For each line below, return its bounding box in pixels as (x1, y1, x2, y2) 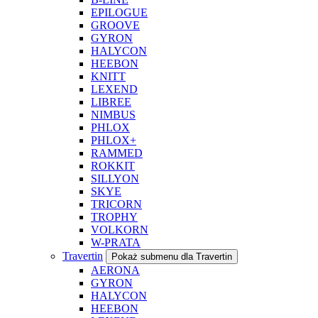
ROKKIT (91, 159, 135, 172)
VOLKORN (91, 223, 148, 236)
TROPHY (91, 210, 138, 223)
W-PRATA (91, 236, 141, 248)
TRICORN (91, 197, 142, 210)
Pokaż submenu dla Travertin (111, 251, 232, 262)
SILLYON (91, 172, 139, 185)
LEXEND (91, 82, 138, 95)
